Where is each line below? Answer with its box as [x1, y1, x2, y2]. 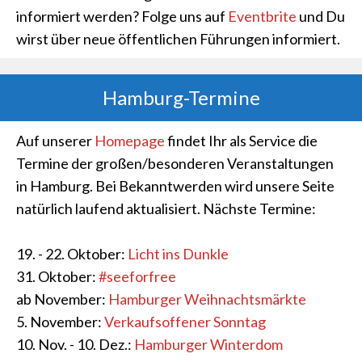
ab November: [16, 290, 108, 308]
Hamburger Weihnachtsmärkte [108, 290, 306, 308]
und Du [297, 7, 345, 25]
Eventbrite [228, 7, 297, 25]
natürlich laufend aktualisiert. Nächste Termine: [16, 200, 316, 217]
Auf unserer [16, 132, 95, 149]
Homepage [95, 132, 165, 149]
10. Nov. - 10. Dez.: [16, 335, 134, 353]
